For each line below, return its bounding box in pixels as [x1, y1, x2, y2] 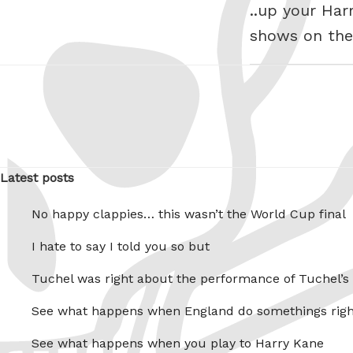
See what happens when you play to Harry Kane [32, 336, 324, 351]
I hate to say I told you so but [32, 239, 210, 255]
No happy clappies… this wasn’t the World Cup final [32, 206, 346, 222]
